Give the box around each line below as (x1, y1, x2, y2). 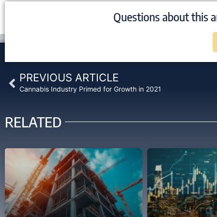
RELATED (5, 113, 62, 131)
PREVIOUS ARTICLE (19, 71, 119, 84)
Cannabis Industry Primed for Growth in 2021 (19, 84, 161, 93)
